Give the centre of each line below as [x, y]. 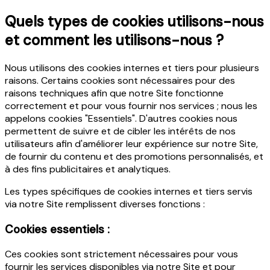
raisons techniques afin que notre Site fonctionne [114, 93]
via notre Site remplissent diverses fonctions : [105, 204]
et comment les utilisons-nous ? [114, 40]
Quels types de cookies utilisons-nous [134, 21]
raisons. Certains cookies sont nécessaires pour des [120, 80]
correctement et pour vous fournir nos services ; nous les [131, 105]
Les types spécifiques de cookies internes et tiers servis [129, 191]
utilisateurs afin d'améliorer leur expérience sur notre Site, [131, 143]
